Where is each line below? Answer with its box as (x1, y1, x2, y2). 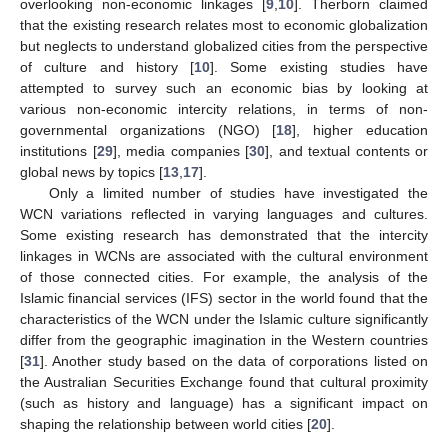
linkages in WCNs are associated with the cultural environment (20, 247, 428, 264)
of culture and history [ (20, 58, 194, 75)
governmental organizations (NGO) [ (20, 121, 277, 138)
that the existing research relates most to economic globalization (20, 16, 428, 33)
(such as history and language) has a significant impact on (20, 394, 428, 411)
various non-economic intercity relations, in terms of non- (20, 100, 428, 117)
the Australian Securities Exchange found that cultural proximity (20, 373, 428, 390)
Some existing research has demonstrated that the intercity (20, 226, 428, 243)
